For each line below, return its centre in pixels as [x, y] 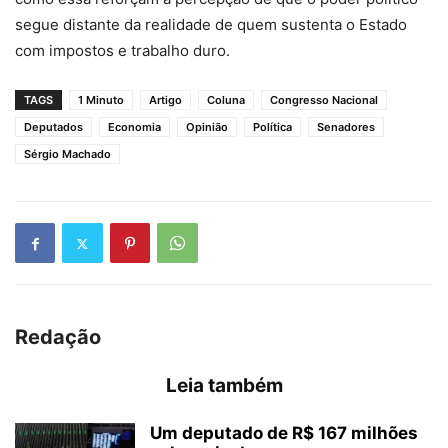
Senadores [346, 127]
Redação [58, 337]
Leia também [224, 386]
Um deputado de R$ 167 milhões [284, 433]
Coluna [226, 100]
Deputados [53, 127]
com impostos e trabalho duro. [122, 51]
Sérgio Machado [67, 154]
